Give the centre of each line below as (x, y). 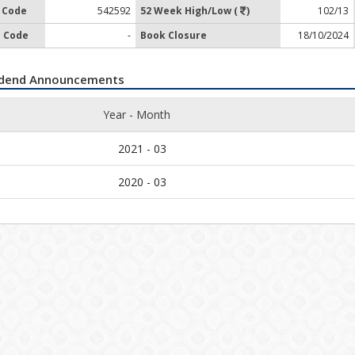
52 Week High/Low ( (190, 11)
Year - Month (136, 115)
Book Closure (174, 35)
